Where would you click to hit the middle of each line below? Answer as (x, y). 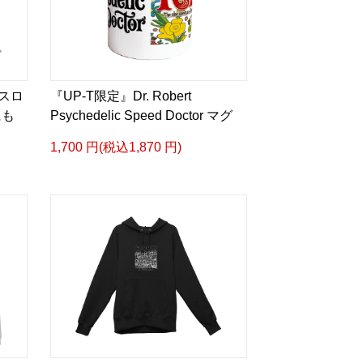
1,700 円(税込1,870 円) (115, 147)
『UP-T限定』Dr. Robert (120, 96)
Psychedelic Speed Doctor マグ (141, 115)
